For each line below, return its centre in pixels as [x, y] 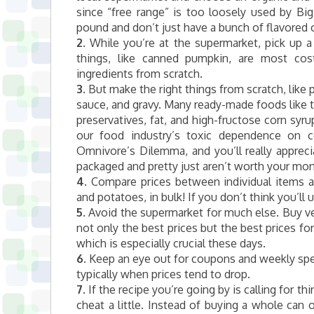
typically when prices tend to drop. [163, 274]
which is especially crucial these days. [171, 243]
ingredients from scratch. [139, 74]
